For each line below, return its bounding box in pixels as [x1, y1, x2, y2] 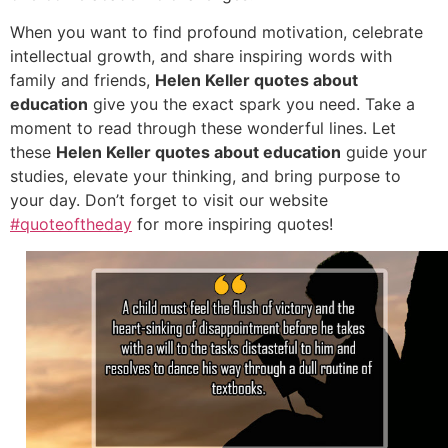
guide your [341, 142, 427, 163]
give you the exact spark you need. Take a [88, 94, 415, 115]
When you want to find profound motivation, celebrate [10, 22, 423, 43]
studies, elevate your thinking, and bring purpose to [10, 166, 401, 187]
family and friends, [10, 70, 155, 91]
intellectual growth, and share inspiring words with [10, 46, 392, 67]
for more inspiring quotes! [132, 214, 333, 235]
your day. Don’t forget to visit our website [10, 190, 328, 211]
